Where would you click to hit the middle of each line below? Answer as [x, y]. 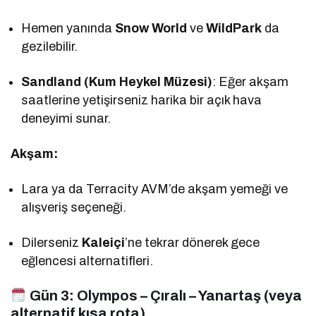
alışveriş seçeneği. [74, 207]
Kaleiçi [104, 242]
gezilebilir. [49, 46]
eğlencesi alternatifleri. [87, 261]
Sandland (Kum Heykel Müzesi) [117, 81]
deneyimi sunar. [66, 118]
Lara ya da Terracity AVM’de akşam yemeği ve [155, 189]
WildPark [234, 28]
